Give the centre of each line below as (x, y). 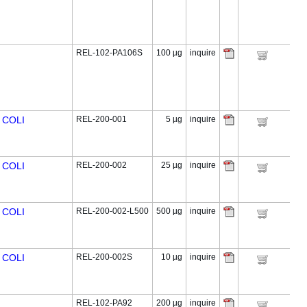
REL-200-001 (101, 119)
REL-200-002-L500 (112, 211)
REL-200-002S (104, 257)
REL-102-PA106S (109, 53)
